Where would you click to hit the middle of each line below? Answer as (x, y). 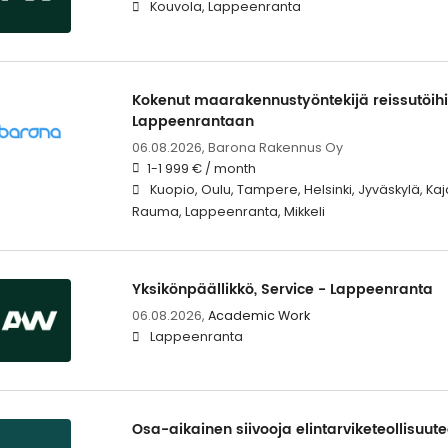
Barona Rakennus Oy (275, 147)
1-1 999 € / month (201, 168)
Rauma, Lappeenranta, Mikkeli (228, 211)
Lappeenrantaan (192, 121)
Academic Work (258, 315)
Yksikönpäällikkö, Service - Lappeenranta (282, 289)
